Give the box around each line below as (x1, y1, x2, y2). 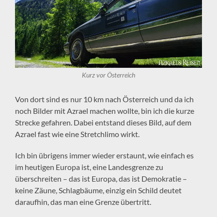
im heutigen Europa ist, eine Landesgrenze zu (15, 162, 164, 171)
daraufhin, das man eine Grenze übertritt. (15, 197, 152, 206)
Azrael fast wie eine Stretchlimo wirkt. (15, 129, 140, 139)
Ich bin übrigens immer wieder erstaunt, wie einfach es (15, 150, 194, 160)
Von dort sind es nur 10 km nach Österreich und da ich (15, 94, 194, 104)
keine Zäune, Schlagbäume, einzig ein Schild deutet (15, 185, 182, 195)
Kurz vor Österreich (81, 71, 135, 79)
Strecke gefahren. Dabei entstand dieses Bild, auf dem (15, 117, 192, 127)
